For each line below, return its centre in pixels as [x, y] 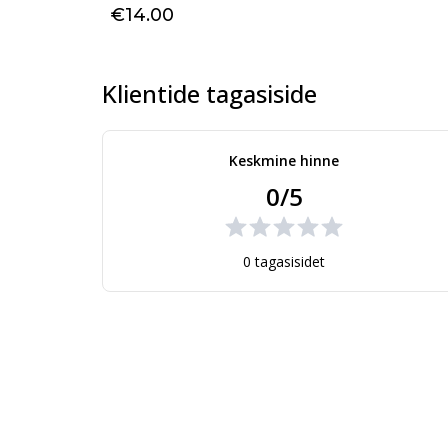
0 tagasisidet [284, 261]
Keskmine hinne [284, 160]
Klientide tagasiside [209, 93]
